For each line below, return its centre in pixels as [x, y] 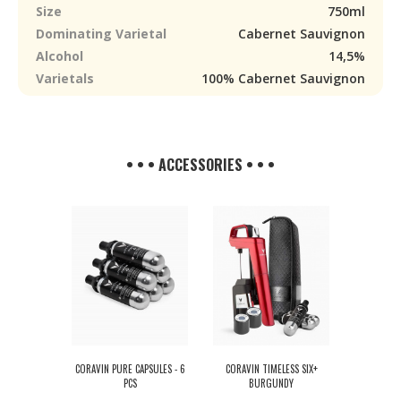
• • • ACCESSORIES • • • [200, 165]
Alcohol [60, 56]
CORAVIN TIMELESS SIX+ [271, 369]
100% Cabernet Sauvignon [283, 78]
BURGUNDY [271, 383]
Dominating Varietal [101, 34]
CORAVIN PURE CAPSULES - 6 [130, 369]
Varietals [65, 78]
